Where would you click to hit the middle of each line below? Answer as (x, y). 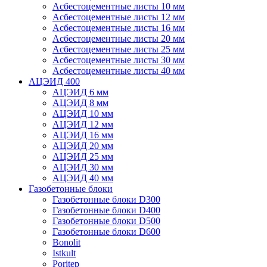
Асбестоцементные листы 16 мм (119, 28)
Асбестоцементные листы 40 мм (119, 71)
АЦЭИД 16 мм (83, 135)
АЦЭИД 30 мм (83, 167)
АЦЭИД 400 (54, 81)
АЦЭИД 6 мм (80, 92)
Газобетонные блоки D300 (106, 199)
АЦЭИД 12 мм (83, 124)
